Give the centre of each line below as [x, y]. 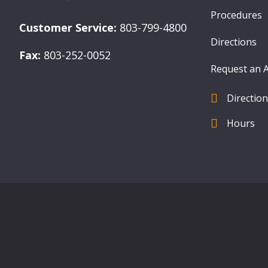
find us [228, 100]
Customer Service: [68, 27]
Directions [234, 42]
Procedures [236, 15]
